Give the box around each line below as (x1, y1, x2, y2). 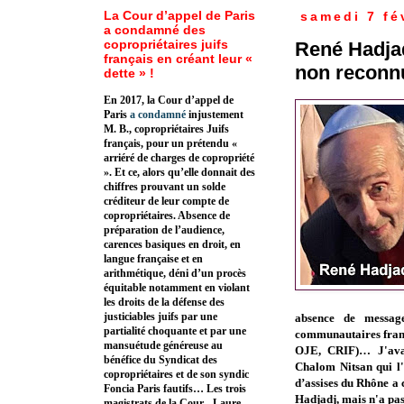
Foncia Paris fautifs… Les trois (104, 382, 246, 396)
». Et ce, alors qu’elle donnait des (104, 166, 255, 179)
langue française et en (104, 252, 203, 266)
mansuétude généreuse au (104, 339, 223, 353)
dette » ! (104, 66, 154, 81)
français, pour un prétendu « (104, 137, 237, 151)
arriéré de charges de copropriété (104, 151, 254, 165)
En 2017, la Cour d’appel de (104, 94, 234, 107)
